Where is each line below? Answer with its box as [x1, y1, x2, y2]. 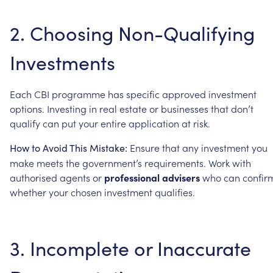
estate [119, 101, 147, 115]
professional [104, 170, 160, 184]
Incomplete [30, 234, 129, 261]
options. [10, 101, 44, 115]
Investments [10, 48, 115, 76]
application [129, 116, 179, 130]
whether [10, 185, 46, 199]
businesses [161, 101, 208, 115]
